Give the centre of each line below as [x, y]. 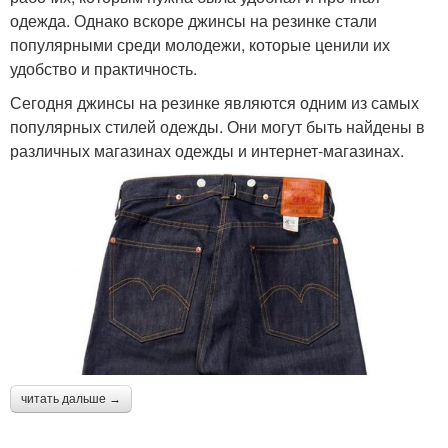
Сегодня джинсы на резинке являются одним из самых [214, 102]
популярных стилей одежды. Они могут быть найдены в [217, 126]
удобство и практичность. [103, 68]
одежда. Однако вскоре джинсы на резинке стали [193, 20]
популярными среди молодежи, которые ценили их [200, 44]
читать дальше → [71, 399]
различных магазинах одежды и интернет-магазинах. [207, 150]
